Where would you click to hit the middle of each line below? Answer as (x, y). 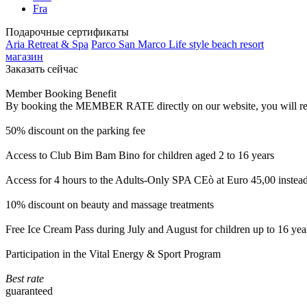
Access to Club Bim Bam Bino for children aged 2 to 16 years (140, 155)
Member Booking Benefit (61, 94)
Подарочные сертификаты (67, 32)
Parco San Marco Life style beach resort (177, 44)
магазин (24, 57)
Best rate (25, 279)
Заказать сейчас (42, 69)
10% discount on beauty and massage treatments (110, 205)
